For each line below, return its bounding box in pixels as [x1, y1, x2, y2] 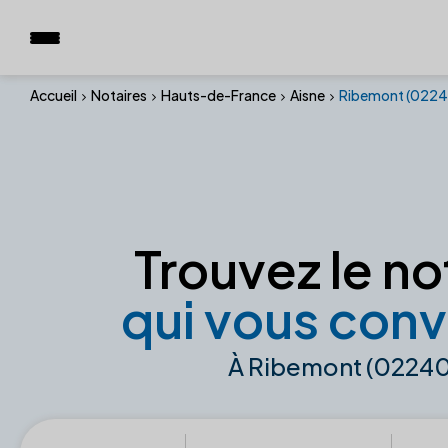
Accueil [30, 86, 77, 104]
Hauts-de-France [161, 86, 276, 104]
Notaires [91, 86, 147, 104]
